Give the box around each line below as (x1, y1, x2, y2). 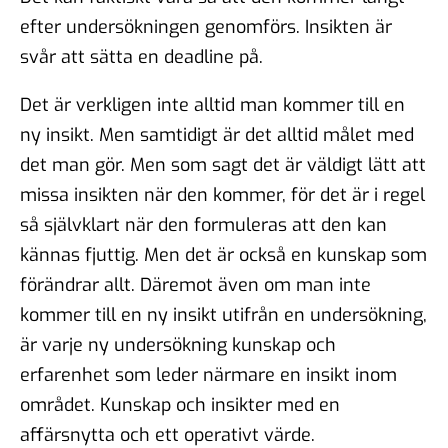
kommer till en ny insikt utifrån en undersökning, (20, 302, 427, 327)
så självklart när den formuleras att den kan (20, 212, 387, 237)
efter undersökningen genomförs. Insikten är (20, 14, 392, 39)
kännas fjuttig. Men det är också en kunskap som (20, 242, 427, 267)
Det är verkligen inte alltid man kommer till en (20, 92, 405, 117)
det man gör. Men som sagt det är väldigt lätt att (20, 152, 426, 177)
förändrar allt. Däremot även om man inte (20, 272, 371, 297)
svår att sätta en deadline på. (20, 44, 263, 69)
